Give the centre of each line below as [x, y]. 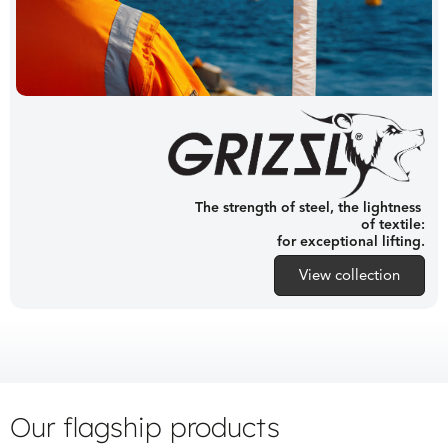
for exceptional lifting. [351, 242]
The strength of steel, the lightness [310, 208]
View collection [349, 275]
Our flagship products [145, 427]
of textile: [393, 225]
